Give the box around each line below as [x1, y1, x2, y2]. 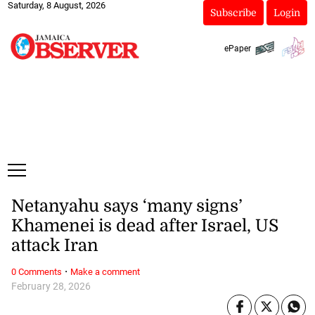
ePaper [224, 43, 251, 53]
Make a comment [70, 266, 140, 277]
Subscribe [210, 7, 257, 18]
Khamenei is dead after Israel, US [11, 216, 278, 236]
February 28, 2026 [11, 280, 91, 292]
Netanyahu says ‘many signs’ [11, 196, 242, 217]
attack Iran [11, 236, 98, 256]
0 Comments [11, 266, 62, 277]
